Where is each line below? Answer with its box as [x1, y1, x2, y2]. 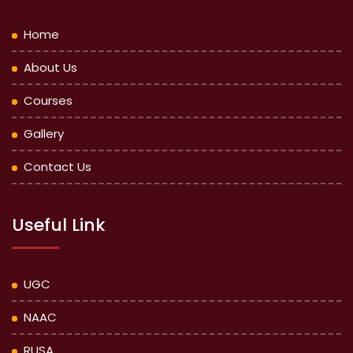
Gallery [24, 125, 64, 142]
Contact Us [24, 158, 91, 175]
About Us [24, 59, 77, 76]
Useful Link [12, 213, 106, 237]
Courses [24, 92, 72, 109]
